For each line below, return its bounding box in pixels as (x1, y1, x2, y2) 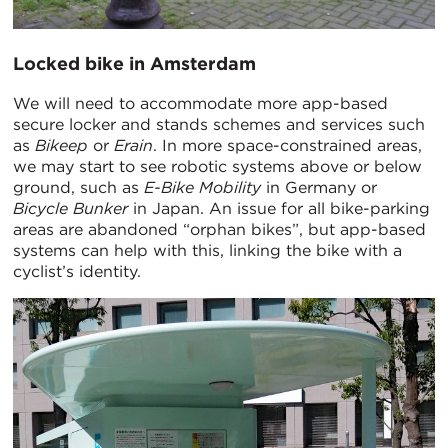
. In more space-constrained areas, (153, 136, 422, 156)
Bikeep (35, 136, 88, 156)
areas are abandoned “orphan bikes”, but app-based (13, 220, 426, 240)
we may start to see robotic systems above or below (13, 157, 422, 177)
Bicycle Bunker (13, 199, 128, 219)
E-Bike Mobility (144, 178, 261, 198)
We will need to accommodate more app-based (13, 94, 388, 114)
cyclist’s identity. (13, 262, 141, 282)
